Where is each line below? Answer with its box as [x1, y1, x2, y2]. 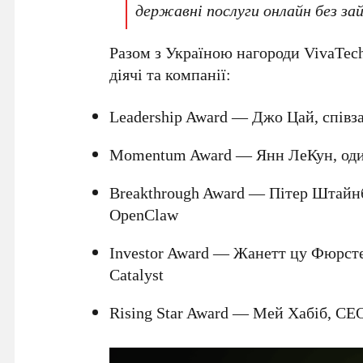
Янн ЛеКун [256, 143, 334, 165]
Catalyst [109, 263, 164, 285]
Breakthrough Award [109, 181, 246, 203]
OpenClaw [109, 203, 179, 225]
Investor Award [109, 241, 210, 263]
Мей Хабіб [253, 301, 328, 323]
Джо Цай [252, 105, 315, 127]
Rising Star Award [109, 301, 229, 323]
